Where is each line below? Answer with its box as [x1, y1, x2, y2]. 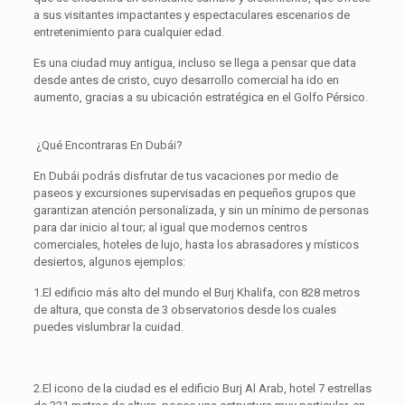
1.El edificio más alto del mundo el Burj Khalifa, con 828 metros [33, 286, 360, 300]
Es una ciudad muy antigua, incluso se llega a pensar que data [33, 56, 356, 71]
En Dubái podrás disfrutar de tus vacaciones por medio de [33, 169, 338, 184]
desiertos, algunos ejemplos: [33, 255, 185, 269]
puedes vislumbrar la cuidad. [33, 320, 184, 334]
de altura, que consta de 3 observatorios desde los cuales [33, 303, 336, 317]
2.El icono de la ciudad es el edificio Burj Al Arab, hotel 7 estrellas [33, 381, 372, 396]
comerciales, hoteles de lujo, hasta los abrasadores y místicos [33, 238, 359, 252]
